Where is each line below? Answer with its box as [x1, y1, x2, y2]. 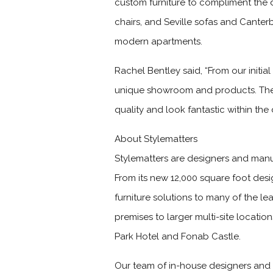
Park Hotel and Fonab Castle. [115, 231, 241, 242]
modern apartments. [115, 36, 203, 47]
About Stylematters [115, 133, 198, 144]
